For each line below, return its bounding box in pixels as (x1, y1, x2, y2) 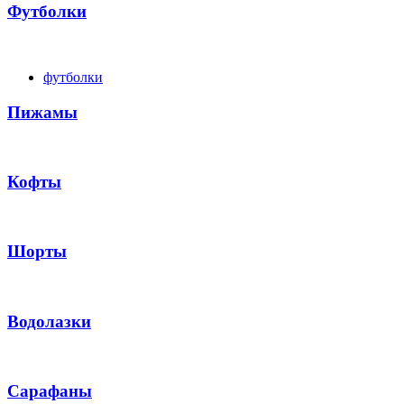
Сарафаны (7, 381, 92, 401)
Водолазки (7, 311, 91, 331)
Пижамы (7, 102, 78, 122)
